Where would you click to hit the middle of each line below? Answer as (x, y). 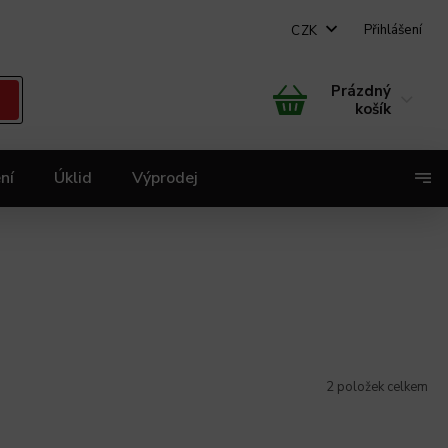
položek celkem (381, 387)
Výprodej (165, 178)
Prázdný (361, 91)
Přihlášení (392, 30)
